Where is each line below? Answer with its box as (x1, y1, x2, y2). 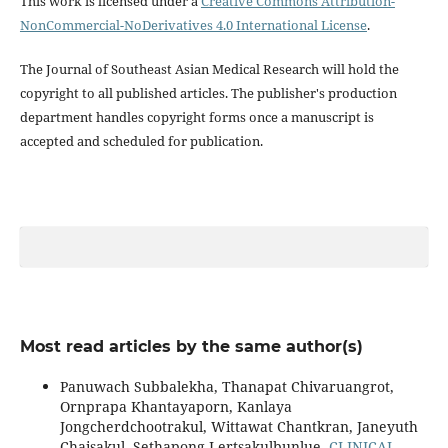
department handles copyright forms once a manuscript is (19, 107, 374, 126)
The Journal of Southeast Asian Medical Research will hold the (19, 59, 399, 78)
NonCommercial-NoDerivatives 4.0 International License (19, 15, 367, 34)
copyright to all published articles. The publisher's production (19, 83, 397, 102)
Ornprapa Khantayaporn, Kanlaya (59, 396, 292, 416)
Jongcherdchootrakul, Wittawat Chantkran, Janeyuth (59, 416, 418, 436)
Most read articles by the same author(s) (19, 336, 363, 356)
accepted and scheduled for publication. (19, 131, 263, 150)
